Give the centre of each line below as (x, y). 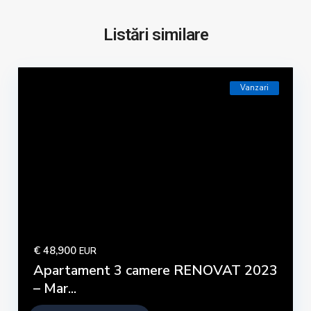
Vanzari (254, 88)
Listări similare (155, 35)
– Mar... (55, 289)
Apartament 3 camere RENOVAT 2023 (155, 271)
